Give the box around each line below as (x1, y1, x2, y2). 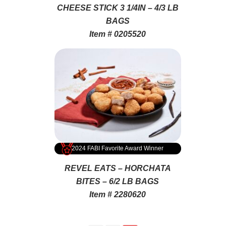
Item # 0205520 (89, 29, 146, 38)
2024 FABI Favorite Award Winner (72, 144, 164, 152)
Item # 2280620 (89, 190, 146, 199)
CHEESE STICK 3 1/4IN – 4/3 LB (56, 3, 179, 12)
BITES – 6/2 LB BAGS (76, 177, 159, 186)
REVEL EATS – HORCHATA (64, 163, 171, 173)
